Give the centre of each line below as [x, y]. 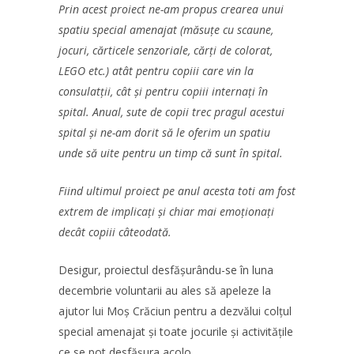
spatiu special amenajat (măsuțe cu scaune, [166, 30]
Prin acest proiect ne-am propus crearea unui [171, 9]
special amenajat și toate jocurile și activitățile [176, 331]
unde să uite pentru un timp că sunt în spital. [171, 153]
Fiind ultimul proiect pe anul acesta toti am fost [177, 191]
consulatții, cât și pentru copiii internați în [163, 91]
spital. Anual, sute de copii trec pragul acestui [171, 112]
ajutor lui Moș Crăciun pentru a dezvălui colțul [175, 311]
